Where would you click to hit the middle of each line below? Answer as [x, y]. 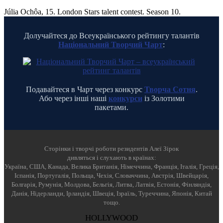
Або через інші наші [73, 99]
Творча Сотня [170, 90]
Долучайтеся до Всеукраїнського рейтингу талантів [111, 36]
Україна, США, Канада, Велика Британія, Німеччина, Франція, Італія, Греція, [111, 167]
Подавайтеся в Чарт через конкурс [85, 90]
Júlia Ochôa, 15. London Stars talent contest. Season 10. [92, 12]
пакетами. [111, 108]
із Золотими [163, 99]
